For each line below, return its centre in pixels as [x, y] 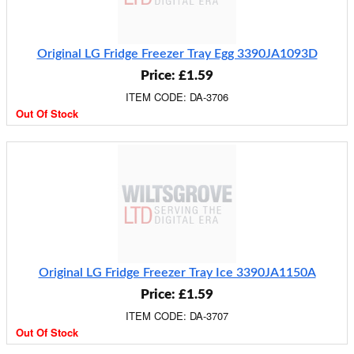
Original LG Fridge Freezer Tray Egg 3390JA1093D [177, 54]
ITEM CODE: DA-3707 [177, 316]
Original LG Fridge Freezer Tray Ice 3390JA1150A [177, 273]
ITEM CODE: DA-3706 [177, 97]
